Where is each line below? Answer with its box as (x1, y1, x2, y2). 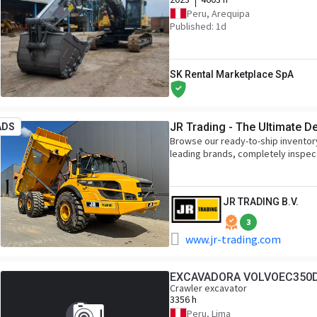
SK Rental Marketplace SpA (170, 69, 294, 80)
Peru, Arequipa (187, 7, 250, 20)
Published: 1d (170, 20, 226, 33)
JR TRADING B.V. (223, 196, 299, 207)
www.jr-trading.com (185, 232, 281, 246)
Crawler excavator (170, 282, 247, 294)
